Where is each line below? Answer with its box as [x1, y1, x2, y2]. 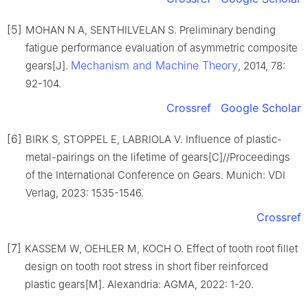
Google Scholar [221, 100, 301, 115]
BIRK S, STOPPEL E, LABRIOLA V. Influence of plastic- [25, 132, 282, 146]
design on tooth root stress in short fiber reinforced [25, 259, 268, 273]
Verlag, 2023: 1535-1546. [25, 186, 144, 199]
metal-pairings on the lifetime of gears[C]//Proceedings [25, 150, 290, 164]
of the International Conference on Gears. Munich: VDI [25, 168, 285, 181]
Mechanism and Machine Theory [71, 58, 238, 72]
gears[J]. [25, 58, 71, 72]
